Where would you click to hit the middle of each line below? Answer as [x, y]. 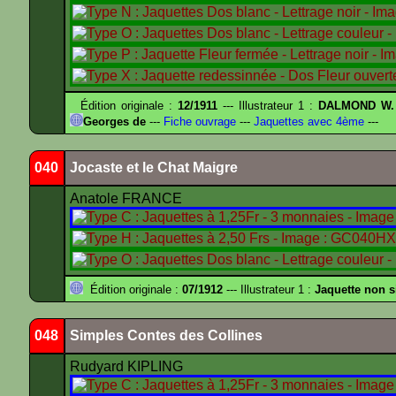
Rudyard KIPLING [128, 366]
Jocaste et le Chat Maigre [154, 168]
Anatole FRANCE [128, 198]
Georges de [114, 122]
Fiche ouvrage [198, 122]
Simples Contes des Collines [166, 335]
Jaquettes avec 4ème [307, 122]
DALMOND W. [356, 106]
